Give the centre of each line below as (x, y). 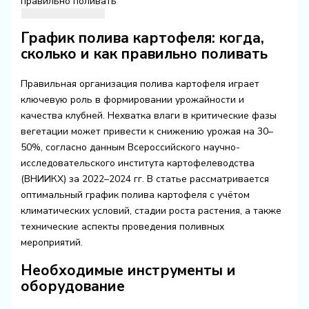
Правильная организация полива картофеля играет (140, 84)
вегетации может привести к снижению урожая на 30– (147, 132)
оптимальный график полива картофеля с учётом (135, 195)
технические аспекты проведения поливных (122, 227)
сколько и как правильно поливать (144, 54)
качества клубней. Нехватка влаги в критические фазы (148, 116)
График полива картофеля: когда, (142, 38)
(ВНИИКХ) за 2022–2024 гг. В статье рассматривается (144, 179)
